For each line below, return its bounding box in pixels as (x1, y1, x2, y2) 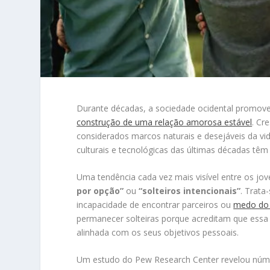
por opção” (77, 185, 124, 197)
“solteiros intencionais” (139, 185, 241, 197)
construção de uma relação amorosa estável (77, 116, 253, 128)
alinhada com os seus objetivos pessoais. (77, 227, 239, 239)
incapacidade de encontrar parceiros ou (77, 199, 234, 211)
